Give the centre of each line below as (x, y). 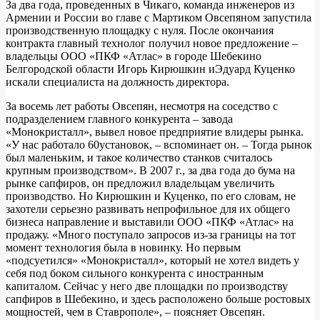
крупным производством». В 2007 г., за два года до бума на (150, 170)
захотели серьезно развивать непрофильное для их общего (148, 209)
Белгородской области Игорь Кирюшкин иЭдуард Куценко (150, 69)
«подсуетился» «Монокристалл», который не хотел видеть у (152, 260)
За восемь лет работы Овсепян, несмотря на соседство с (142, 106)
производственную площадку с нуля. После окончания (140, 30)
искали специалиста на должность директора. (117, 81)
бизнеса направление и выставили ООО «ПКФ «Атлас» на (150, 221)
